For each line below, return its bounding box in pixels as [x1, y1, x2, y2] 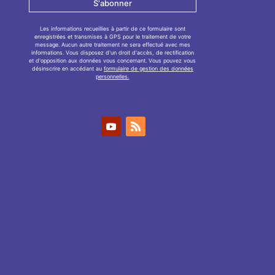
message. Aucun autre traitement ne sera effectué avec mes [34, 41, 190, 48]
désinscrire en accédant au [31, 65, 104, 72]
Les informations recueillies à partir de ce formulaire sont [39, 25, 185, 33]
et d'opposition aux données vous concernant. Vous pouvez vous [29, 57, 196, 64]
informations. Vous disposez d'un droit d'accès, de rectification [31, 49, 194, 56]
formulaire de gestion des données [103, 65, 193, 72]
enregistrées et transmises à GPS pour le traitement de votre [34, 33, 191, 41]
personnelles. [96, 73, 130, 80]
